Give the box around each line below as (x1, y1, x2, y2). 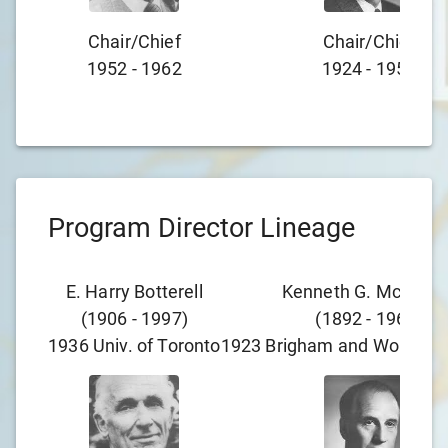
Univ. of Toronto (92, 335, 221, 356)
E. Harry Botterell (65, 281, 203, 302)
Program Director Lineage (48, 212, 355, 244)
